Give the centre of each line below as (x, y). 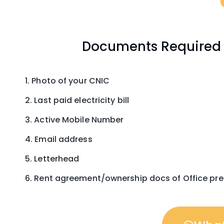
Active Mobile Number (79, 120)
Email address (63, 139)
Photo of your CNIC (71, 81)
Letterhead (57, 159)
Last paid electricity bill (81, 100)
